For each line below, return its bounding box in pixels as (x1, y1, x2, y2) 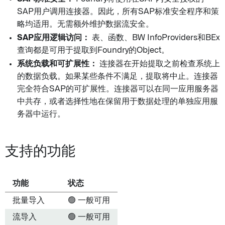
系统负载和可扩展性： (17, 60, 97, 68)
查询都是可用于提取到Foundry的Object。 (17, 46, 169, 54)
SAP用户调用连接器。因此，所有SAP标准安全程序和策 (17, 8, 219, 16)
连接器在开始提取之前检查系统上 (97, 60, 220, 68)
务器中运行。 (17, 110, 65, 118)
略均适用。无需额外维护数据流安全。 (17, 20, 154, 28)
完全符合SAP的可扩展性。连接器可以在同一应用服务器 (17, 85, 218, 93)
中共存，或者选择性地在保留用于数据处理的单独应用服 (17, 97, 218, 105)
